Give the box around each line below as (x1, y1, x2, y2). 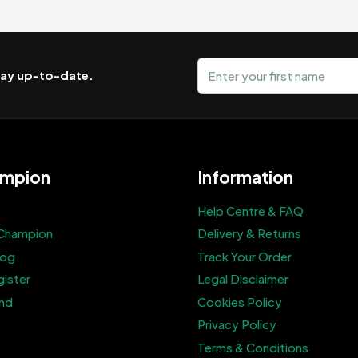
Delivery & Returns (197, 225, 301, 241)
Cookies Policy (197, 293, 282, 309)
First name (196, 57, 248, 71)
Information (197, 166, 293, 189)
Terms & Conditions (197, 339, 308, 355)
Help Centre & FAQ (197, 202, 304, 218)
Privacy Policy (197, 316, 276, 332)
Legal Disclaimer (197, 271, 288, 287)
